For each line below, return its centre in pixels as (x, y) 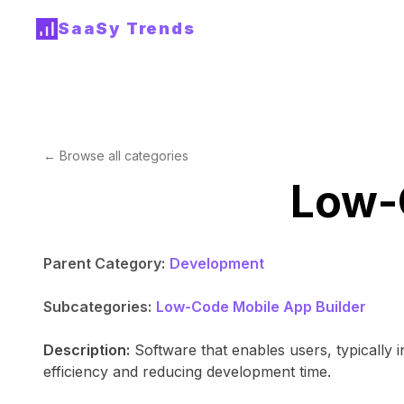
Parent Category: (104, 263)
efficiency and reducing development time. (187, 372)
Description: (87, 350)
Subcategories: (97, 307)
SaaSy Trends (127, 28)
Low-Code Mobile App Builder (261, 307)
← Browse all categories (116, 156)
